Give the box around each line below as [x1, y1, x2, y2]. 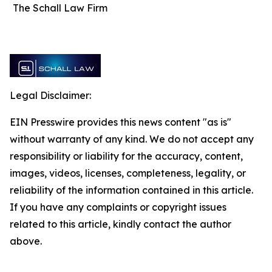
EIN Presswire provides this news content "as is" [10, 116, 231, 128]
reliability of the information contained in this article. [10, 184, 253, 196]
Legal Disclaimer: [10, 89, 91, 101]
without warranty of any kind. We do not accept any [10, 133, 254, 145]
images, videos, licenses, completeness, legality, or [10, 167, 246, 179]
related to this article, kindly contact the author [10, 218, 231, 230]
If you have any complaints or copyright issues [10, 201, 226, 213]
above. [10, 235, 42, 247]
